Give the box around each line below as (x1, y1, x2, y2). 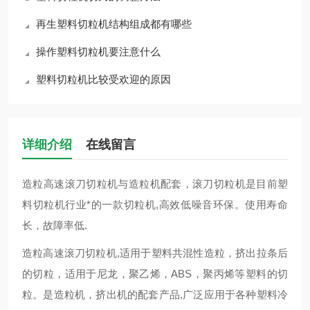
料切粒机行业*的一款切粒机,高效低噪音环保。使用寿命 (22, 199, 288, 210)
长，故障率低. (22, 219, 87, 231)
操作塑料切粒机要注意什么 (36, 46, 161, 57)
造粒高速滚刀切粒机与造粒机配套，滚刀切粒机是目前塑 (22, 178, 288, 190)
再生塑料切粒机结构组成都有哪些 (36, 18, 192, 30)
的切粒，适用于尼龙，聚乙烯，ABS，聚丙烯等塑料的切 (22, 268, 288, 280)
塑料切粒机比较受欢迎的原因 (36, 73, 171, 85)
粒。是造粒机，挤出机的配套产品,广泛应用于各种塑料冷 (22, 289, 288, 300)
